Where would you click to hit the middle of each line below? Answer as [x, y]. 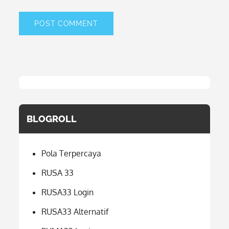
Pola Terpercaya [72, 153]
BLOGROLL [52, 119]
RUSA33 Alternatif [75, 212]
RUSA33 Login [68, 192]
